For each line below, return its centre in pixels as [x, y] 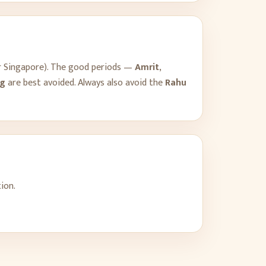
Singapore [24, 67]
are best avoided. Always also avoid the [85, 83]
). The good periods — [89, 67]
